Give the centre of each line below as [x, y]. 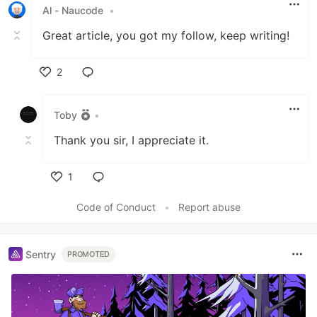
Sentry [41, 254]
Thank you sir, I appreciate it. [131, 140]
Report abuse [209, 207]
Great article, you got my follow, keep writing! [166, 36]
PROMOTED [89, 254]
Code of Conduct [116, 207]
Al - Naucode [73, 10]
